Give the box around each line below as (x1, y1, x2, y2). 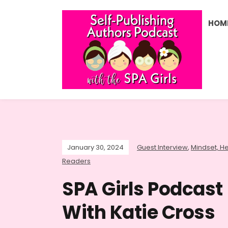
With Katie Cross (62, 199, 215, 225)
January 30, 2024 (67, 142, 124, 152)
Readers (62, 156, 91, 166)
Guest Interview (137, 142, 188, 152)
